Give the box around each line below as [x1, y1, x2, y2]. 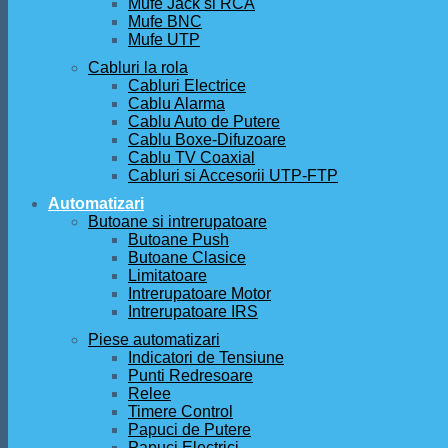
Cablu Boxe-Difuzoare [128, 131, 286, 148]
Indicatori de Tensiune [128, 349, 284, 366]
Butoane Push [128, 231, 229, 248]
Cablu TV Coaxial [128, 149, 255, 166]
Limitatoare [128, 267, 207, 284]
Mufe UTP [128, 31, 200, 48]
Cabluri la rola [88, 59, 188, 76]
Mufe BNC [128, 13, 202, 30]
